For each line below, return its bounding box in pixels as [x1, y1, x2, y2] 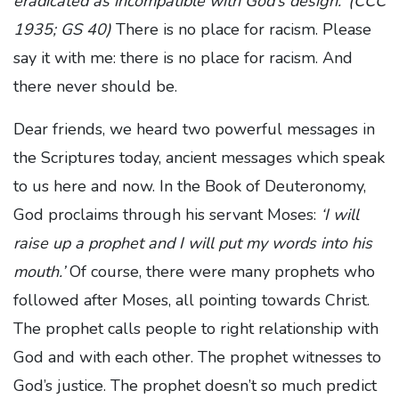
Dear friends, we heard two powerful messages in [13, 118, 375, 140]
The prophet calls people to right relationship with [13, 318, 379, 339]
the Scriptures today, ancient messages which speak [13, 147, 385, 168]
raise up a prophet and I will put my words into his [13, 232, 372, 254]
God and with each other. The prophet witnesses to [13, 346, 381, 368]
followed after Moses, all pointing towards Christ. [13, 289, 370, 311]
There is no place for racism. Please [116, 19, 371, 40]
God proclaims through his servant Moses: [13, 204, 321, 225]
